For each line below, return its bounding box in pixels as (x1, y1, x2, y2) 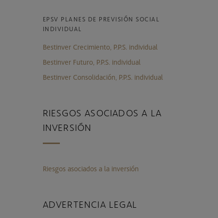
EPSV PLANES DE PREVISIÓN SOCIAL (42, 15, 160, 23)
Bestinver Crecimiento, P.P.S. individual (42, 42, 158, 52)
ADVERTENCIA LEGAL (42, 198, 138, 210)
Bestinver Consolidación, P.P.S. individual (42, 73, 163, 82)
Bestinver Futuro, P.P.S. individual (42, 57, 141, 67)
